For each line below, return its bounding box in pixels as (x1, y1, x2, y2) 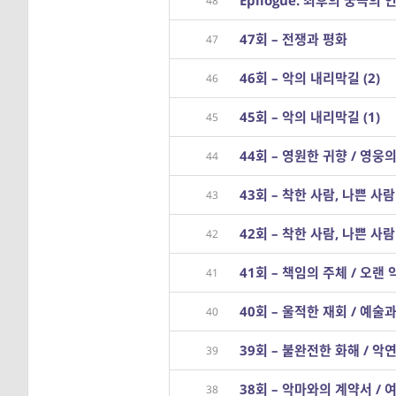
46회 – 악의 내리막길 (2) (240, 69, 380, 87)
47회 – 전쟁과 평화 (240, 30, 347, 48)
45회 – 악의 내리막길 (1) (240, 108, 380, 126)
